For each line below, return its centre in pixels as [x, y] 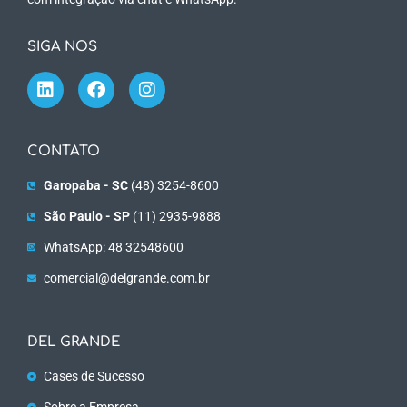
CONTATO [64, 151]
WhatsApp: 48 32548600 [113, 247]
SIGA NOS [62, 46]
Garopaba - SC [85, 185]
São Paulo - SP [86, 216]
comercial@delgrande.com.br [126, 278]
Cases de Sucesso [94, 376]
